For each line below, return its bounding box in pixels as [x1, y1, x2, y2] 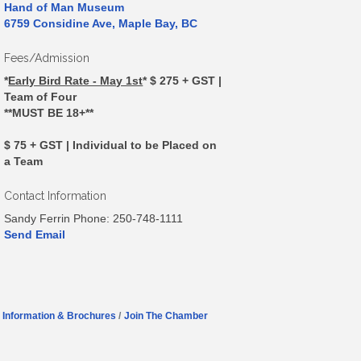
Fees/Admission [4, 52, 90, 65]
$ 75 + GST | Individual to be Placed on [4, 139, 218, 152]
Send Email [4, 228, 66, 242]
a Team [4, 155, 44, 168]
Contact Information [4, 189, 107, 203]
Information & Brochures [2, 309, 116, 322]
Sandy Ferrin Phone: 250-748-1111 [4, 212, 184, 226]
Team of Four [4, 90, 81, 104]
